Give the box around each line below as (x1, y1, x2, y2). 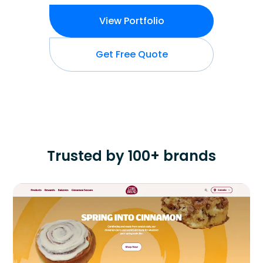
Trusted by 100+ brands (47, 146, 216, 166)
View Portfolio (99, 14, 164, 28)
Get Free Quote (95, 48, 168, 61)
